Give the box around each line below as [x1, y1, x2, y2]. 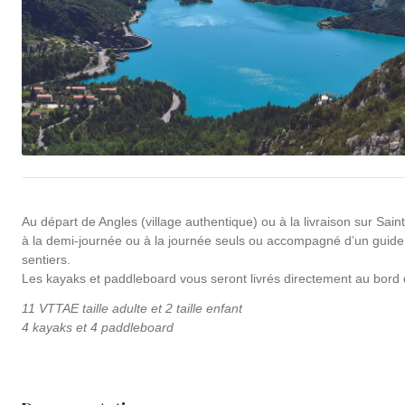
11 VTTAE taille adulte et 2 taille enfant [22, 301, 242, 316]
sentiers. [22, 252, 71, 267]
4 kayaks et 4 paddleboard [22, 320, 174, 334]
